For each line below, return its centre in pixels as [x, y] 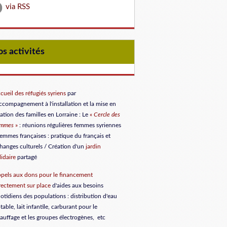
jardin [93, 146]
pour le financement [66, 175]
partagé [26, 157]
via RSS [18, 7]
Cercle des [107, 114]
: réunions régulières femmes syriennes [69, 125]
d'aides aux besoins [77, 185]
